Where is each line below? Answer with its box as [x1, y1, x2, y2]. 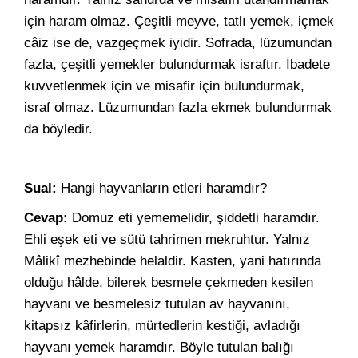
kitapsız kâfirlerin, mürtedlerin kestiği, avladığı [24, 318, 300, 333]
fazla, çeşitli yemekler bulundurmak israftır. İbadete [24, 57, 330, 72]
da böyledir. [24, 121, 93, 137]
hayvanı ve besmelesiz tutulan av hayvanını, [24, 296, 290, 312]
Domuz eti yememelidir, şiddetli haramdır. [68, 210, 320, 225]
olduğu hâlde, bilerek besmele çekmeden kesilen [24, 275, 313, 290]
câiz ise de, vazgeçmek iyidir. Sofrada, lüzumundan [24, 35, 332, 50]
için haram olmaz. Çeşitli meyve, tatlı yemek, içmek [24, 14, 334, 29]
